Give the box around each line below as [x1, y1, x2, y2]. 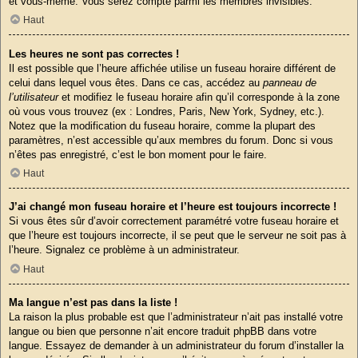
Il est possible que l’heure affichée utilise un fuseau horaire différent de [9, 62, 336, 74]
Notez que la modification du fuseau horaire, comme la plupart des [9, 119, 316, 132]
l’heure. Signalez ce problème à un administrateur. [9, 244, 240, 257]
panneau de [263, 76, 316, 89]
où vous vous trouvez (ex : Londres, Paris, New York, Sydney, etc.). [9, 105, 324, 117]
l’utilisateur [9, 90, 58, 103]
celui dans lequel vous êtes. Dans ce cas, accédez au [9, 76, 263, 89]
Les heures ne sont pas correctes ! [9, 47, 179, 60]
